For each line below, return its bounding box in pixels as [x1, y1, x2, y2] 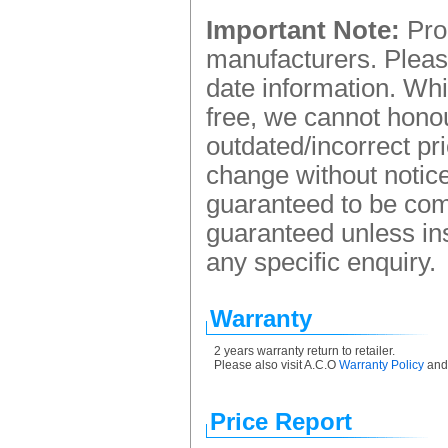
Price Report [210, 408, 352, 435]
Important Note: [206, 16, 400, 44]
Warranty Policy [339, 358, 424, 372]
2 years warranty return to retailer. [214, 344, 395, 358]
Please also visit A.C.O [214, 358, 339, 372]
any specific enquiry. [206, 248, 436, 276]
